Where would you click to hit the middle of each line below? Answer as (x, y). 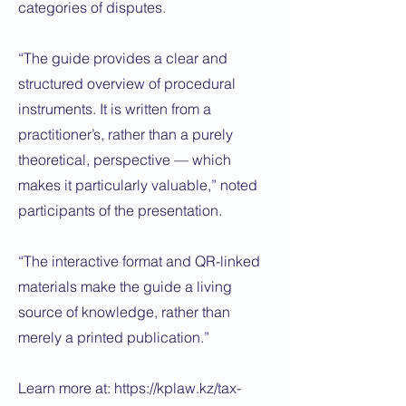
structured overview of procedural (127, 83)
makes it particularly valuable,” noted (138, 185)
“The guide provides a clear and (123, 58)
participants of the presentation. (120, 210)
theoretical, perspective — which (125, 159)
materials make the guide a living (125, 286)
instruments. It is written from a (115, 109)
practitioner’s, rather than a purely (126, 134)
